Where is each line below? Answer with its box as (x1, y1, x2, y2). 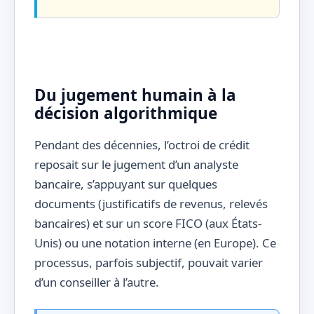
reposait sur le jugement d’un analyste (34, 156, 238, 173)
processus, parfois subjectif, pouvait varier (34, 254, 263, 271)
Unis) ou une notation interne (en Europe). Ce (34, 235, 276, 252)
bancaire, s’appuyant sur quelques (34, 176, 217, 193)
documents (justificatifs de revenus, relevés (34, 196, 268, 212)
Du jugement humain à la (34, 83, 236, 106)
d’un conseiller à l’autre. (34, 274, 159, 291)
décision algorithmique (34, 102, 217, 124)
